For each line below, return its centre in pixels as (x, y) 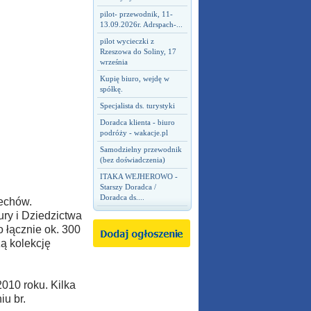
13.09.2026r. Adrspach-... (141, 24)
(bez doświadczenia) (132, 160)
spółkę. (111, 89)
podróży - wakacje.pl (134, 133)
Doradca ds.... (122, 197)
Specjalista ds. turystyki (137, 106)
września (114, 62)
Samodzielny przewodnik (141, 149)
